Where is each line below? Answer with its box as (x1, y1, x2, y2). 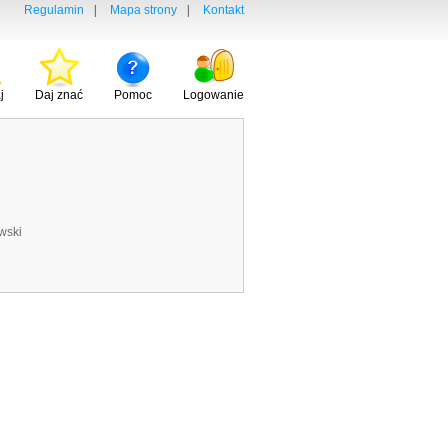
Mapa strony (110, 3, 177, 17)
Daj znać (35, 88, 83, 102)
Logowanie (183, 88, 244, 102)
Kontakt (203, 3, 244, 17)
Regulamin (24, 3, 84, 17)
